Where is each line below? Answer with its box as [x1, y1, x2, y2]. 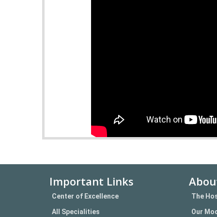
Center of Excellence [52, 192, 119, 200]
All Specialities [52, 207, 100, 216]
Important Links [49, 173, 134, 188]
